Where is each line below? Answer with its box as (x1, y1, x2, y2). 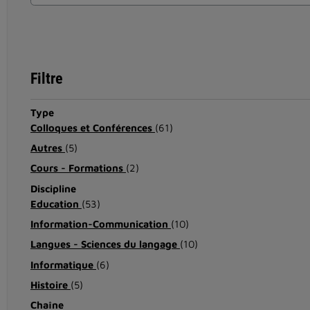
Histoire (30, 278, 71, 291)
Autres (30, 141, 65, 154)
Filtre (30, 69, 63, 87)
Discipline (30, 182, 76, 194)
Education (30, 197, 82, 210)
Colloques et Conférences (30, 121, 155, 134)
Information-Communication (30, 217, 171, 230)
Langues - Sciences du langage (30, 238, 180, 250)
